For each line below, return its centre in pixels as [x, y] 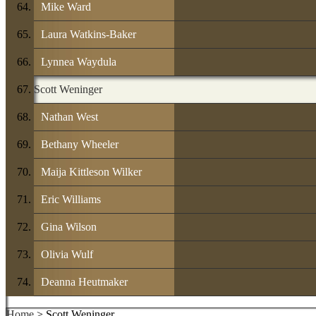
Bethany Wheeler [80, 144]
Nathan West [69, 116]
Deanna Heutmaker [84, 281]
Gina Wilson [69, 226]
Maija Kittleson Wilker [91, 171]
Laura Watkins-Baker [89, 34]
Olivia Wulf [67, 254]
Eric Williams [71, 199]
